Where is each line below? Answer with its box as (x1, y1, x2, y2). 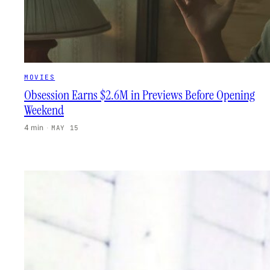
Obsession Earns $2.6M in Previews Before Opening (24, 86, 255, 104)
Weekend (24, 101, 64, 119)
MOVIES (24, 73, 55, 81)
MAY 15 (51, 124, 79, 132)
